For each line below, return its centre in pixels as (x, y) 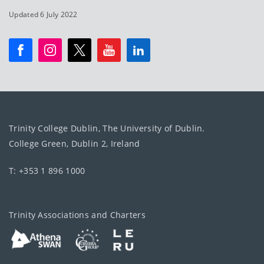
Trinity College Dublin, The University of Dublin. (107, 128)
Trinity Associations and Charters (77, 215)
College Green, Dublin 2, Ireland (75, 144)
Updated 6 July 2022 (43, 15)
